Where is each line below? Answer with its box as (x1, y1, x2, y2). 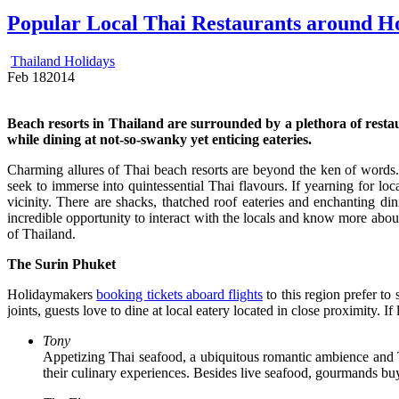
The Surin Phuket (7, 256, 116, 273)
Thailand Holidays (11, 53, 115, 69)
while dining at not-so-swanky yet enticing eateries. (7, 132, 312, 148)
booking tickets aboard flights (96, 287, 263, 303)
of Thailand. (7, 226, 76, 242)
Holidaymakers (7, 287, 97, 303)
